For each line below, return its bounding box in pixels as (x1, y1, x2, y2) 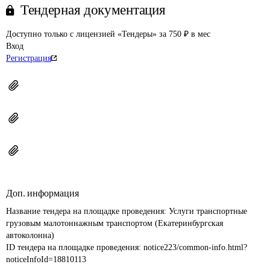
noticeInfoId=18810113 (6, 255, 86, 264)
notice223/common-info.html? (143, 243, 247, 252)
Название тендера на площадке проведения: (6, 207, 169, 216)
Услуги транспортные (169, 207, 250, 216)
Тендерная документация (20, 2, 166, 17)
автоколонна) (6, 231, 54, 240)
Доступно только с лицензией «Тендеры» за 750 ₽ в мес (6, 30, 210, 39)
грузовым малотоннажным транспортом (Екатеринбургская (6, 219, 225, 228)
